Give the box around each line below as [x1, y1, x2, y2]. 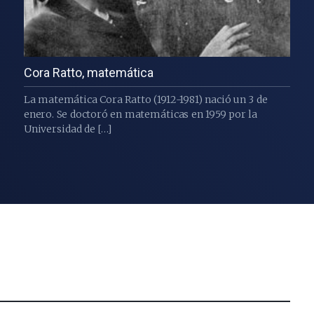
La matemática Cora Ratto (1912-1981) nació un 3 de [23, 93, 268, 107]
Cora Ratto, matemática [23, 65, 153, 81]
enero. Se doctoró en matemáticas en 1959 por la [23, 108, 257, 121]
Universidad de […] [23, 123, 111, 136]
